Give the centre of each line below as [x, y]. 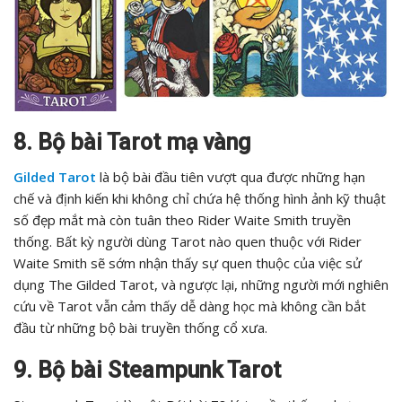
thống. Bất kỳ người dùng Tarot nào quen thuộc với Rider [188, 242]
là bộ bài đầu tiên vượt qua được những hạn [231, 177]
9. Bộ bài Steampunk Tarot [147, 371]
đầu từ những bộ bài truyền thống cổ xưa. [140, 328]
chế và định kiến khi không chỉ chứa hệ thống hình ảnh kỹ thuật [200, 199]
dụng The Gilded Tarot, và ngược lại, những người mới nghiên [201, 285]
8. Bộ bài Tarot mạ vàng [132, 143]
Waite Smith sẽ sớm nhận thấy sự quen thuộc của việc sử [188, 263]
